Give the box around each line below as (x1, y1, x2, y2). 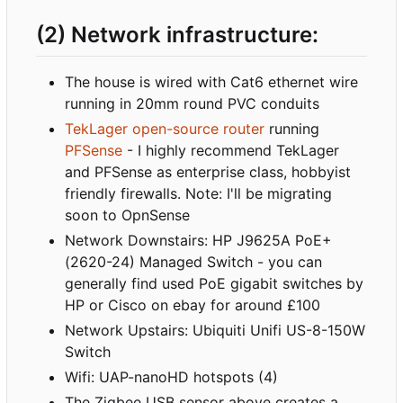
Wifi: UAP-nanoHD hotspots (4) (65, 367, 278, 386)
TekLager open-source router (65, 119, 264, 138)
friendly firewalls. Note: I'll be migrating (65, 184, 332, 202)
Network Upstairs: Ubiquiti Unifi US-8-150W (65, 320, 365, 339)
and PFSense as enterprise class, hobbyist (65, 162, 351, 181)
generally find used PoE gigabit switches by (65, 273, 363, 292)
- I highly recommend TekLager (122, 140, 339, 159)
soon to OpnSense (65, 205, 190, 224)
